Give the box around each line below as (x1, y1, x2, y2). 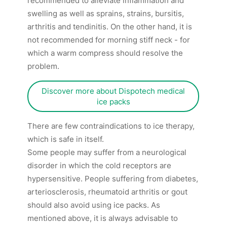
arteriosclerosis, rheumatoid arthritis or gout (27, 187, 188, 197)
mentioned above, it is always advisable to (27, 213, 178, 223)
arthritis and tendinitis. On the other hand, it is (27, 22, 193, 32)
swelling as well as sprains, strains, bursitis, (27, 9, 184, 19)
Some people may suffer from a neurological (27, 147, 187, 158)
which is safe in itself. (27, 134, 104, 144)
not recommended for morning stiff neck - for (27, 35, 191, 45)
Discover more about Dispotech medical (42, 86, 185, 96)
